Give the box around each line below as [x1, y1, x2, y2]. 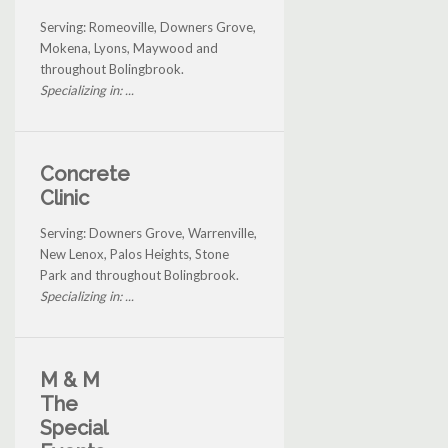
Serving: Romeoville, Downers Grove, [40, 19, 256, 36]
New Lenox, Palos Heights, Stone [40, 246, 229, 263]
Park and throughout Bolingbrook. [40, 267, 239, 284]
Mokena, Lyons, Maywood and [40, 40, 218, 57]
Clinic [40, 186, 89, 211]
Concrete [40, 162, 130, 187]
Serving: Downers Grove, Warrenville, [40, 225, 257, 242]
